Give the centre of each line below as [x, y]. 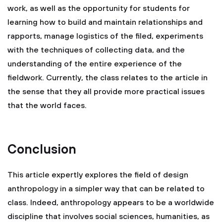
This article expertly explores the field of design [98, 175]
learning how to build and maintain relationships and [105, 22]
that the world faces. [47, 106]
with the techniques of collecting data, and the [96, 50]
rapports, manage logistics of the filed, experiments [105, 36]
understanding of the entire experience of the [95, 64]
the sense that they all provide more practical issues [106, 92]
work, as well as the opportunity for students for [99, 8]
